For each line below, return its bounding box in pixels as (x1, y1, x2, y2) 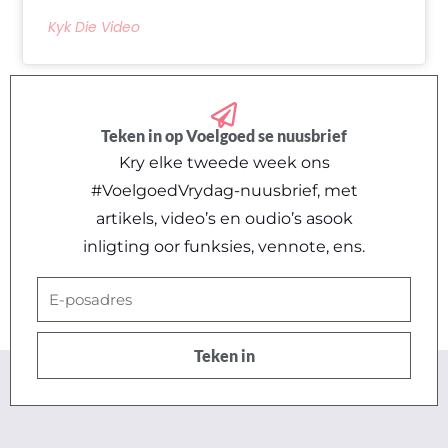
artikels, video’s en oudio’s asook (95, 208, 353, 228)
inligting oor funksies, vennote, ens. (83, 236, 365, 256)
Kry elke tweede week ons (118, 152, 330, 172)
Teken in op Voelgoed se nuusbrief (101, 125, 347, 145)
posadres (36, 307, 109, 327)
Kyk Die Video (48, 17, 140, 38)
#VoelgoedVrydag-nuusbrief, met (90, 180, 358, 200)
